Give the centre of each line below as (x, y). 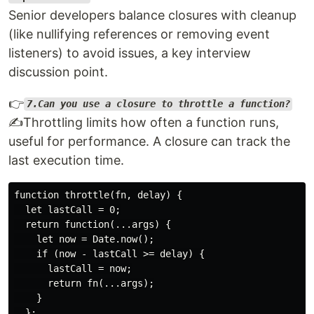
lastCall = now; (73, 268)
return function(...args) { (93, 224)
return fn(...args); (84, 283)
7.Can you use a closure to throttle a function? (158, 104)
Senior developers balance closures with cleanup (152, 15)
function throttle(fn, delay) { (98, 194)
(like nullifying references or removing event (139, 34)
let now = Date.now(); (84, 239)
